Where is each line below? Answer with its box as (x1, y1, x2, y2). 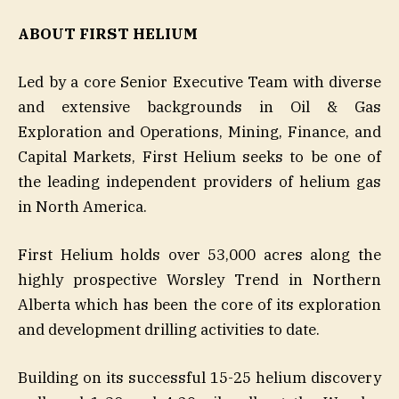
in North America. (18, 196, 147, 216)
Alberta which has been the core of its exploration (18, 295, 381, 315)
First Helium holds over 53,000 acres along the (18, 245, 381, 265)
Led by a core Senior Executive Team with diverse (18, 71, 381, 92)
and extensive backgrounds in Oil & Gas (18, 96, 381, 117)
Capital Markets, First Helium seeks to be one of (18, 146, 381, 167)
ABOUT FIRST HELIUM (18, 23, 198, 44)
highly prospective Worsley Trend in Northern (18, 270, 381, 290)
